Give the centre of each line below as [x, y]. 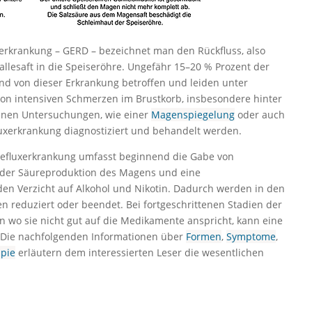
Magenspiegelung [193, 114]
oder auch [259, 114]
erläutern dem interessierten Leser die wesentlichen [139, 252]
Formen [203, 236]
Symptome [251, 236]
